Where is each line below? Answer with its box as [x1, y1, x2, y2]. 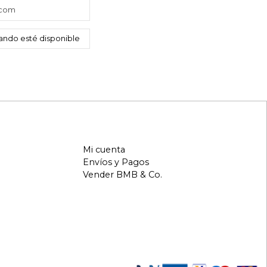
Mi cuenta [82, 144, 125, 155]
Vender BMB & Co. [82, 169, 162, 181]
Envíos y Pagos [82, 156, 149, 167]
